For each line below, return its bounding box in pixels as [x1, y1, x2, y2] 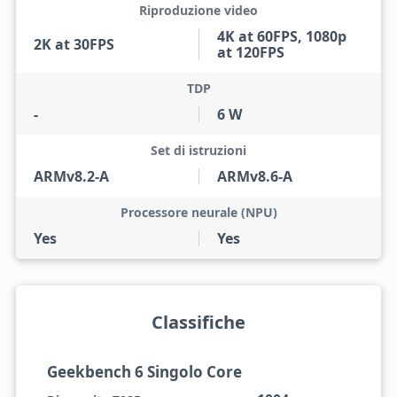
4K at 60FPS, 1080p [217, 27, 346, 46]
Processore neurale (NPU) [120, 204, 277, 221]
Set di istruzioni [151, 142, 246, 159]
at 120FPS [217, 43, 284, 62]
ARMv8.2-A [33, 167, 109, 186]
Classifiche [152, 310, 245, 334]
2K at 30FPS [33, 35, 114, 54]
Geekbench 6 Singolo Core [46, 362, 242, 382]
